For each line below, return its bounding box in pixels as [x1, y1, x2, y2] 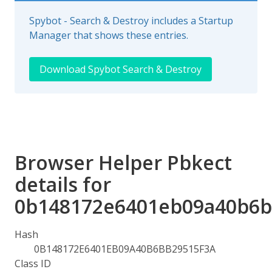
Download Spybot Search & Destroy [39, 63, 202, 76]
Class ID [15, 257, 51, 270]
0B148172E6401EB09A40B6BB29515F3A [34, 242, 216, 256]
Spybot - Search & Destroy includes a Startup [29, 14, 233, 27]
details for [15, 171, 111, 197]
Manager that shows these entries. [29, 29, 188, 42]
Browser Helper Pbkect [15, 149, 232, 175]
